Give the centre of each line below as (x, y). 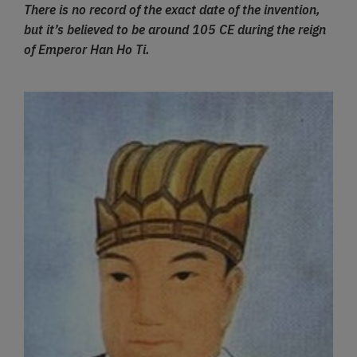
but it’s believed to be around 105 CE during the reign (175, 30)
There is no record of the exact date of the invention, (172, 10)
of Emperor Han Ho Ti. (87, 50)
